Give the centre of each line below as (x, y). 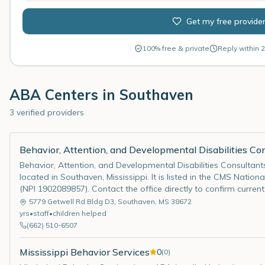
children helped (80, 213)
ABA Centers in (64, 95)
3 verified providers (47, 112)
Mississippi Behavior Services (85, 252)
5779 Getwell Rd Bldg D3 (72, 201)
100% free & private (176, 48)
